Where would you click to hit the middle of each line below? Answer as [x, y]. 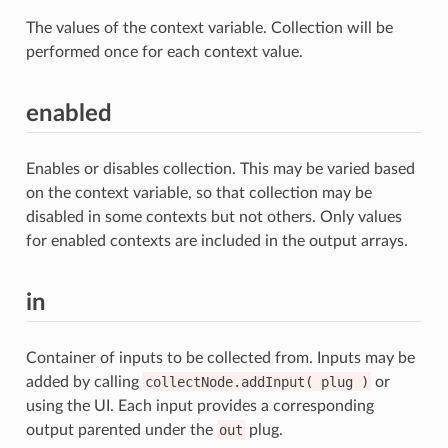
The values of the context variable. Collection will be [209, 27]
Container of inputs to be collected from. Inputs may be [220, 357]
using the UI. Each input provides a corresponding [199, 405]
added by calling [84, 381]
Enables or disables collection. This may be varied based [220, 168]
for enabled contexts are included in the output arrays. [216, 240]
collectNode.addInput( [228, 381]
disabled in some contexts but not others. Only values [213, 216]
